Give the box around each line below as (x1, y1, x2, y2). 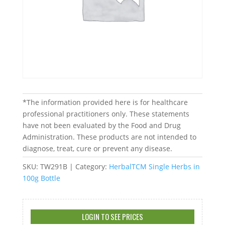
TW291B (40, 162, 67, 172)
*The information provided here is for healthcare (22, 97, 188, 107)
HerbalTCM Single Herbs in (108, 162, 200, 172)
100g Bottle (22, 173, 60, 183)
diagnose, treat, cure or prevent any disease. (22, 144, 172, 154)
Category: (75, 162, 109, 172)
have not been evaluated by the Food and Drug (22, 121, 181, 131)
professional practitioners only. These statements (22, 109, 189, 119)
